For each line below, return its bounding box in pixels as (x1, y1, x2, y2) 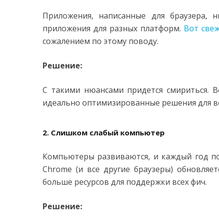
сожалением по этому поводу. (43, 36, 158, 46)
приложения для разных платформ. (43, 23, 184, 34)
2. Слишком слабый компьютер (43, 128, 165, 137)
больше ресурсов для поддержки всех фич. (43, 176, 207, 187)
